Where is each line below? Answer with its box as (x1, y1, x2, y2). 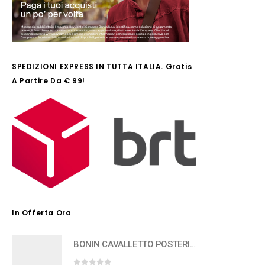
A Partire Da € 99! (12, 76, 85, 86)
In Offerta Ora (12, 208, 72, 218)
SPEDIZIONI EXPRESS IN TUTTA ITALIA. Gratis (12, 62, 192, 72)
